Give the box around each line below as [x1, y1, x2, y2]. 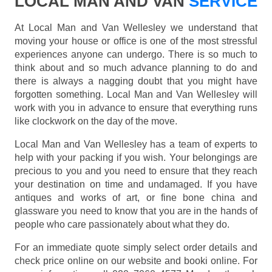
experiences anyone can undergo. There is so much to [15, 49, 257, 60]
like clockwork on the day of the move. [15, 116, 177, 127]
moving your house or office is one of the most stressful [15, 36, 257, 47]
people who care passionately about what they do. [15, 219, 229, 230]
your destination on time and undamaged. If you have [15, 179, 257, 190]
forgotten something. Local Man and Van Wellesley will [15, 89, 257, 100]
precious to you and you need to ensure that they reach [15, 166, 257, 177]
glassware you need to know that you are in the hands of [15, 206, 257, 217]
